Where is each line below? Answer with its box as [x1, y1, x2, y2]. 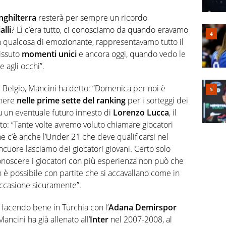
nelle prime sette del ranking [17, 95, 126, 106]
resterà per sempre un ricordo [36, 12, 147, 24]
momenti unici [22, 48, 77, 60]
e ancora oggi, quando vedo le [77, 48, 186, 60]
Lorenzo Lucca [113, 107, 169, 119]
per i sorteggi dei [126, 95, 188, 106]
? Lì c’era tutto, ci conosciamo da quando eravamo [11, 24, 188, 36]
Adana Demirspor [108, 202, 177, 213]
